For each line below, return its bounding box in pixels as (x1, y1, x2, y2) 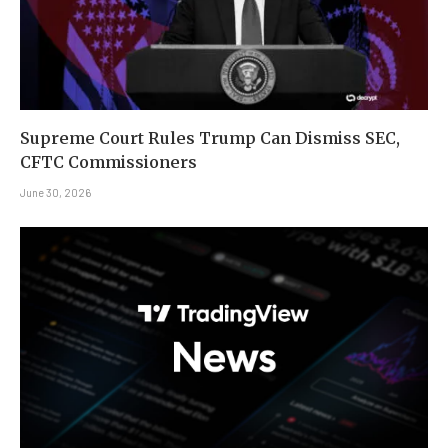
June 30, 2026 (20, 186, 91, 200)
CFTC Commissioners (20, 152, 197, 173)
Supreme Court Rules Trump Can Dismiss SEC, (20, 128, 400, 149)
